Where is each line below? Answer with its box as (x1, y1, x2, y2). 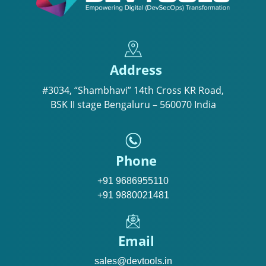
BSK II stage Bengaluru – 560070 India (50, 98, 216, 112)
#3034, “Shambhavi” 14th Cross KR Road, (42, 84, 224, 97)
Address (110, 61, 162, 80)
